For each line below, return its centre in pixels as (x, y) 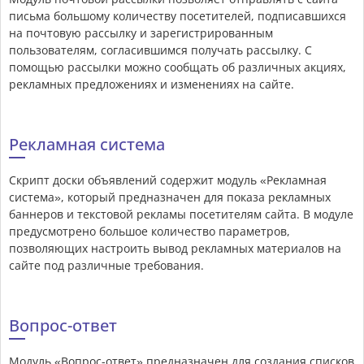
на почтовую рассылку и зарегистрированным (141, 33)
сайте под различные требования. (106, 266)
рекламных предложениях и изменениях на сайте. (152, 84)
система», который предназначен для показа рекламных (170, 197)
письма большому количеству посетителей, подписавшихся (178, 16)
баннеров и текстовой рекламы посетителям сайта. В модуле (181, 214)
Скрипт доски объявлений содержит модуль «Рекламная (168, 180)
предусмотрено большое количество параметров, (149, 232)
